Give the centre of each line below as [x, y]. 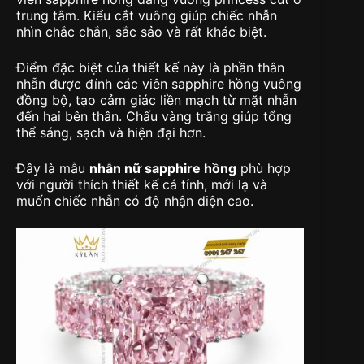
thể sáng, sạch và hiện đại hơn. [111, 132]
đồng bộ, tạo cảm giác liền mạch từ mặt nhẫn [156, 100]
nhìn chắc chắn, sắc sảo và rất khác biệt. [141, 31]
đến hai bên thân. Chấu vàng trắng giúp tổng [154, 116]
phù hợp [264, 168]
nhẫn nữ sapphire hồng [163, 168]
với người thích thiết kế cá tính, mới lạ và [142, 184]
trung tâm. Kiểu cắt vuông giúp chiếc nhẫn [147, 15]
